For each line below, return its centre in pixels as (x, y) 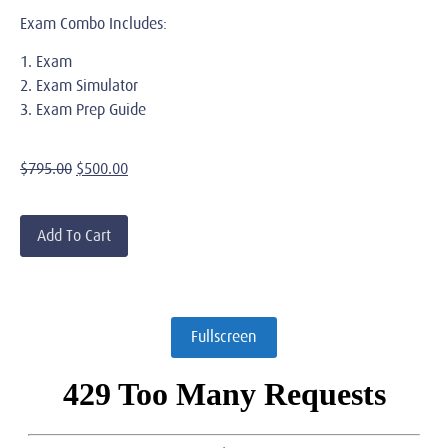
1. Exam (46, 62)
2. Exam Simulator (79, 86)
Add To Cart (74, 236)
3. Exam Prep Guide (83, 110)
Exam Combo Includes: (93, 23)
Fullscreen (224, 337)
